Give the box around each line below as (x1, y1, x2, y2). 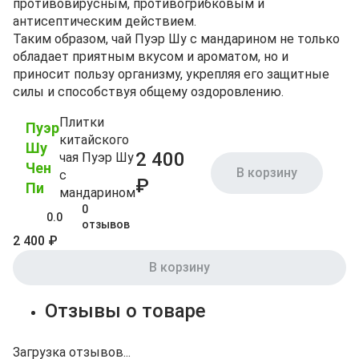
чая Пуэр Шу (59, 150, 134, 165)
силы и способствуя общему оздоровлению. (13, 84, 284, 99)
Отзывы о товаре (45, 300, 206, 322)
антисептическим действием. (13, 14, 196, 29)
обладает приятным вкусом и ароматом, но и (13, 49, 288, 64)
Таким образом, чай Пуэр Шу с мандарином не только (13, 31, 340, 46)
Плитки (59, 115, 104, 130)
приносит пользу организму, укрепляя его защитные (13, 67, 329, 82)
